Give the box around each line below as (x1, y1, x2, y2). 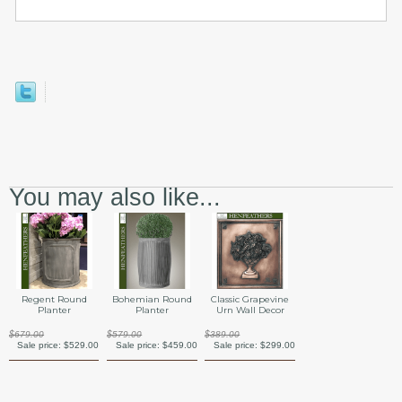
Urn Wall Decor (215, 304, 284, 317)
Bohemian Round (111, 293, 192, 306)
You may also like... (9, 184, 221, 212)
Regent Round (21, 293, 87, 306)
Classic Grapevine (211, 293, 289, 306)
